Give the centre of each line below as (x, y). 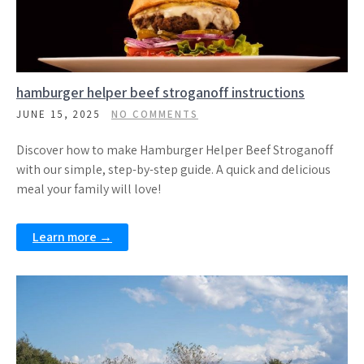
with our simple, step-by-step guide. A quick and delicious (173, 169)
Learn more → (72, 237)
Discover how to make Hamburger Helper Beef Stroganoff (175, 150)
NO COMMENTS (155, 114)
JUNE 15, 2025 (58, 114)
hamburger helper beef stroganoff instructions (160, 92)
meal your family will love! (89, 189)
